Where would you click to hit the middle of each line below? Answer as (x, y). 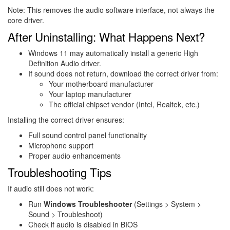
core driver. (26, 20)
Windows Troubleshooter (88, 204)
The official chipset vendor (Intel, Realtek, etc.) (124, 104)
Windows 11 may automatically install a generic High (113, 53)
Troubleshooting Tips (60, 172)
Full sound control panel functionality (88, 135)
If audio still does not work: (51, 188)
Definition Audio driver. (65, 63)
